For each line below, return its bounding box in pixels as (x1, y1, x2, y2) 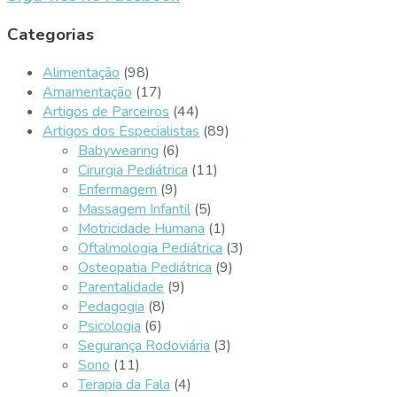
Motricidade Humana (78, 219, 205, 239)
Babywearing (78, 141, 159, 161)
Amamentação (43, 82, 132, 103)
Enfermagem (78, 180, 157, 200)
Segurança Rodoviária (78, 336, 210, 356)
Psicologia (78, 316, 141, 337)
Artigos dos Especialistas (43, 121, 199, 142)
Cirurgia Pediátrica (78, 160, 188, 181)
